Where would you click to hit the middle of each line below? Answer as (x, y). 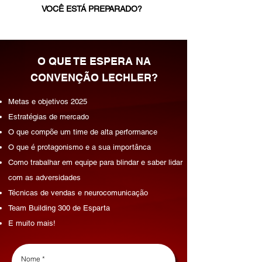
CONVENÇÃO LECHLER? (94, 77)
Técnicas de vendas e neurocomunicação (78, 193)
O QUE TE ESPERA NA (94, 61)
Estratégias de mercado (49, 117)
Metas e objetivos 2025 (48, 101)
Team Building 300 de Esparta (59, 208)
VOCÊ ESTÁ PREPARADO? (92, 9)
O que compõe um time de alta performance (83, 132)
